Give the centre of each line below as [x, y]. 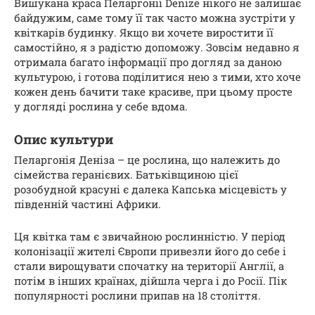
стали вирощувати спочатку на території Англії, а [149, 266]
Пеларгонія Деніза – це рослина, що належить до [147, 160]
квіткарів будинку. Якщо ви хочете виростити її [144, 33]
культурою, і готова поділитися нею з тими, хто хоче [157, 77]
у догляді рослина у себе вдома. [101, 107]
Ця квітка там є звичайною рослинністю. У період [150, 237]
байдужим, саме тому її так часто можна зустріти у [155, 18]
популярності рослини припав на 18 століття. [137, 296]
